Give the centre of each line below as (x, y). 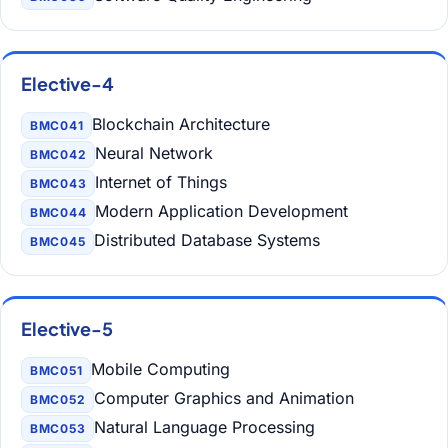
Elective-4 (68, 83)
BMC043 (58, 183)
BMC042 (58, 154)
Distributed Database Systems (207, 240)
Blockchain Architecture (181, 124)
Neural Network (154, 153)
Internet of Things (161, 182)
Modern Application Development (222, 211)
